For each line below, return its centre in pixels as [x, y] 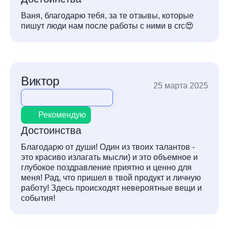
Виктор [40, 81]
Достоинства [51, 130]
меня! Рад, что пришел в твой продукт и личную [111, 178]
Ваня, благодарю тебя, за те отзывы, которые [107, 16]
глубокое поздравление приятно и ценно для [106, 167]
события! [38, 198]
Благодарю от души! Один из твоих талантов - [108, 147]
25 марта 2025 [181, 86]
